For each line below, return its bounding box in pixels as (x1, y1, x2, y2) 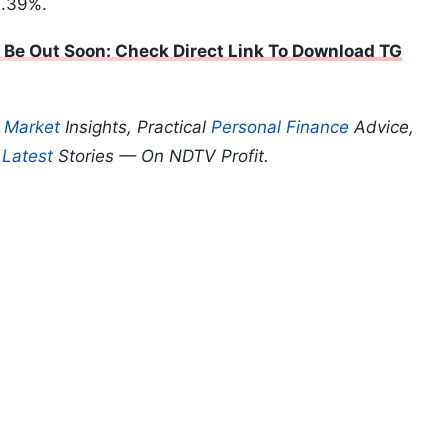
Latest (2, 146, 53, 167)
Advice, (349, 117, 414, 138)
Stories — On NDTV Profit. (53, 146, 269, 167)
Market (4, 117, 60, 138)
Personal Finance (211, 117, 349, 138)
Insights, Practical (60, 117, 211, 138)
